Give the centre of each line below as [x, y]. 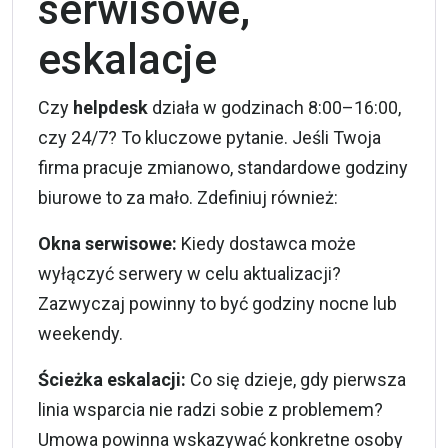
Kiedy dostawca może [266, 243]
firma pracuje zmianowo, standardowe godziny [223, 167]
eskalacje [127, 59]
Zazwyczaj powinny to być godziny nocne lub [217, 303]
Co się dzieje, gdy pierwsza [296, 379]
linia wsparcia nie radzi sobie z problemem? [210, 409]
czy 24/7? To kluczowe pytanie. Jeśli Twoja [209, 137]
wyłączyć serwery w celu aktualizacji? [189, 273]
